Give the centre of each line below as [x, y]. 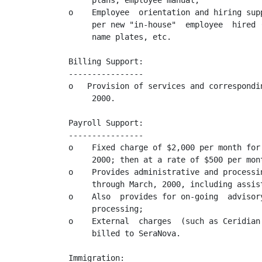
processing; [106, 209]
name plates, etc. [120, 37]
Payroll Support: [106, 123]
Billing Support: [106, 61]
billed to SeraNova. [125, 233]
